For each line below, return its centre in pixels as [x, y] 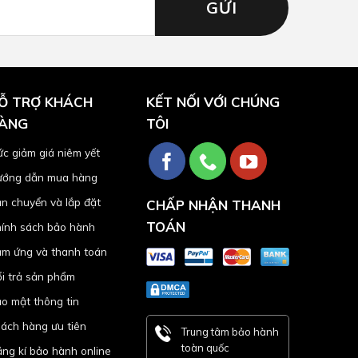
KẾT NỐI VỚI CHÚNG [213, 102]
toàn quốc [206, 347]
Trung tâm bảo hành [231, 331]
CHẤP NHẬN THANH [214, 205]
